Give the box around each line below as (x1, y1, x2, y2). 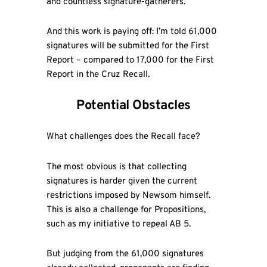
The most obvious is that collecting (46, 161, 187, 173)
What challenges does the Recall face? (46, 131, 200, 143)
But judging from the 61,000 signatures (46, 248, 204, 260)
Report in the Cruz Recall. (46, 69, 150, 80)
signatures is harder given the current (46, 175, 197, 187)
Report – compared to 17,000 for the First (46, 54, 214, 66)
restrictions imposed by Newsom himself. (46, 190, 210, 201)
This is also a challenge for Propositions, (46, 204, 206, 216)
